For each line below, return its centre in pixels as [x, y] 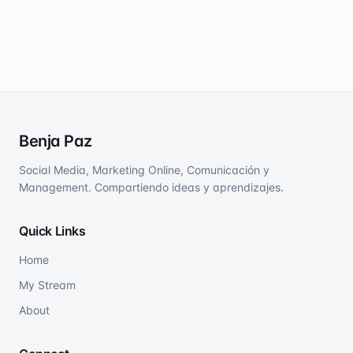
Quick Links [52, 231]
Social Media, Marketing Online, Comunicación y [144, 170]
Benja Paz [56, 141]
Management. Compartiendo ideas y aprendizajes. [151, 187]
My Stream [47, 285]
